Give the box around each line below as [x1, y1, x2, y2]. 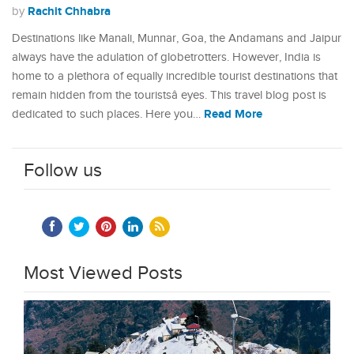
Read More [204, 107, 262, 122]
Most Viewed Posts [24, 262, 183, 284]
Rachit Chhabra [28, 4, 111, 19]
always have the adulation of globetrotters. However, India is [12, 51, 321, 64]
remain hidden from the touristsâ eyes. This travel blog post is [12, 88, 326, 102]
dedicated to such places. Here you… [12, 107, 204, 121]
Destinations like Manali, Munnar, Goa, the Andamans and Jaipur [12, 32, 341, 45]
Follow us [24, 160, 102, 182]
